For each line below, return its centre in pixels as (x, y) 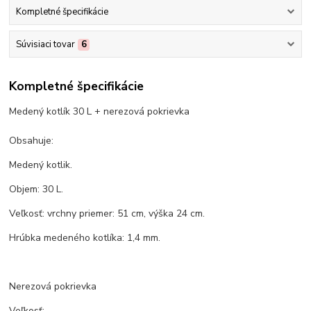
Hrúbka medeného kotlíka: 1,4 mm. (85, 237)
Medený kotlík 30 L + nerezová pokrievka (100, 111)
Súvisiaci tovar (45, 45)
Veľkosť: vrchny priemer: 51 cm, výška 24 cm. (107, 213)
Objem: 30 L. (36, 189)
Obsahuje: (32, 140)
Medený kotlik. (41, 165)
